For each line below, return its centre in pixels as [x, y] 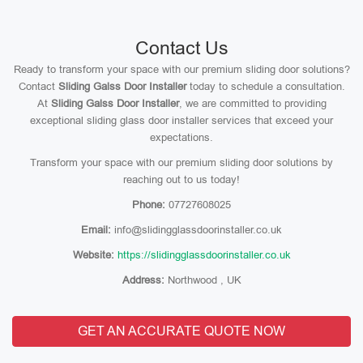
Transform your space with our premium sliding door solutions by [181, 162]
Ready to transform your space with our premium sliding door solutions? [181, 69]
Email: [96, 230]
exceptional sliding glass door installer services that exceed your [181, 120]
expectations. [181, 137]
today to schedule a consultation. [265, 86]
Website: [93, 255]
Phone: [149, 205]
